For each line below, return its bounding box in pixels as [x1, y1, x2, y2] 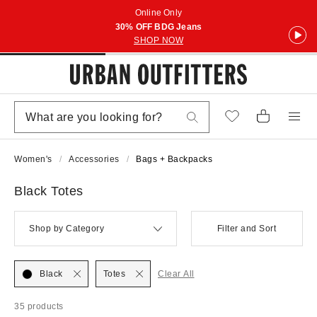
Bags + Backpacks [136, 154, 212, 164]
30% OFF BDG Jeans [115, 22, 202, 32]
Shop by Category [29, 224, 104, 234]
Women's [14, 154, 52, 164]
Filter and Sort [217, 224, 277, 234]
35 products [14, 301, 64, 311]
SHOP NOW [134, 35, 183, 45]
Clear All [158, 269, 195, 279]
